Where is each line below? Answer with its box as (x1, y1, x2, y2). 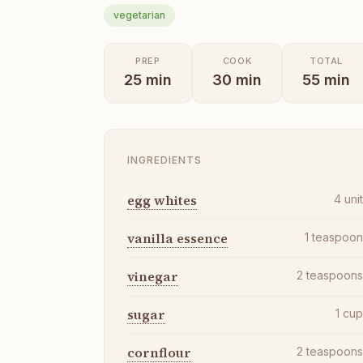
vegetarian (113, 9, 165, 21)
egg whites (127, 190, 197, 209)
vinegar (127, 267, 178, 285)
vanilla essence (127, 228, 228, 247)
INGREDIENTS (127, 154, 202, 166)
